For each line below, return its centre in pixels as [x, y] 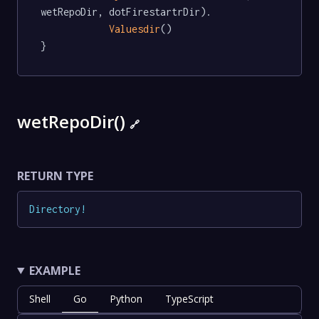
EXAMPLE [54, 270]
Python [126, 298]
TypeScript [189, 298]
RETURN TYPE [55, 176]
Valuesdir [135, 29]
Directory [55, 209]
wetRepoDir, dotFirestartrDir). [126, 12]
